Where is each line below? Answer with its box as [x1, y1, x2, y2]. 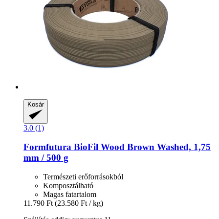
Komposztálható [43, 181, 93, 190]
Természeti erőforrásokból [43, 172, 123, 181]
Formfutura [23, 141, 71, 152]
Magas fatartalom [43, 190, 96, 198]
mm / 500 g [23, 152, 68, 163]
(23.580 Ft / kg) [55, 198, 103, 207]
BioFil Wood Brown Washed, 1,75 [71, 141, 211, 152]
